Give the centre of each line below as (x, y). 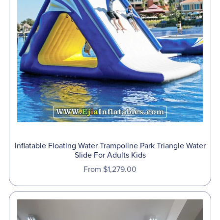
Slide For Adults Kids (110, 155)
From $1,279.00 (110, 169)
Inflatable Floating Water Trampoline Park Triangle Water (110, 146)
